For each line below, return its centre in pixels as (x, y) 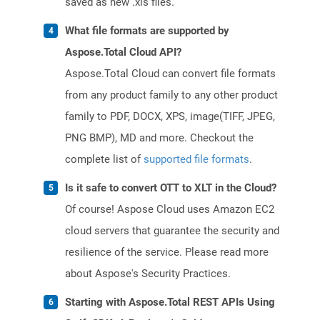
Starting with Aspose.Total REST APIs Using (170, 302)
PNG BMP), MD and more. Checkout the (159, 138)
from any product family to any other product (171, 95)
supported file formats (196, 160)
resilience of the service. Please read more (167, 252)
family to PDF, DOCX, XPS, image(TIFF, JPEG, (170, 117)
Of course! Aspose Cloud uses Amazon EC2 (170, 210)
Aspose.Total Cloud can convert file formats (170, 74)
